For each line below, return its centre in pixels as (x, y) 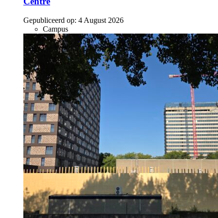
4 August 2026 (101, 20)
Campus (55, 29)
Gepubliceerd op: (50, 20)
